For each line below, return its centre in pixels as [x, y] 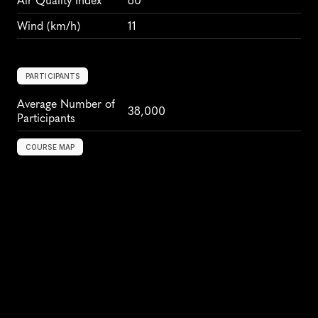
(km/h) [62, 26]
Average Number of [66, 104]
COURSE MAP [50, 147]
